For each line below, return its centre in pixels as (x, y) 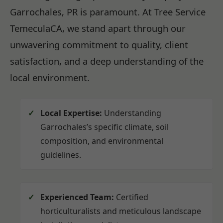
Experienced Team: (77, 197)
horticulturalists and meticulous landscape (121, 211)
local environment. (50, 78)
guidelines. (61, 155)
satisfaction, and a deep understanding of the (107, 61)
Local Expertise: (71, 113)
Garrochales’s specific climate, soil (105, 127)
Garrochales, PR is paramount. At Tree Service (108, 12)
